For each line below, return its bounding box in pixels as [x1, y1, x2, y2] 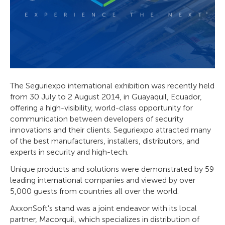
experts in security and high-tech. [10, 147, 129, 157]
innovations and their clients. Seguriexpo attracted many [10, 125, 211, 135]
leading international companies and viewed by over [10, 175, 195, 185]
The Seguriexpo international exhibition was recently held [10, 80, 214, 90]
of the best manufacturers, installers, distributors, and [10, 136, 199, 146]
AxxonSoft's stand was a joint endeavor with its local [10, 203, 197, 213]
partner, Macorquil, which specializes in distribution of [10, 214, 199, 224]
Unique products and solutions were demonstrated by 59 [10, 164, 214, 174]
